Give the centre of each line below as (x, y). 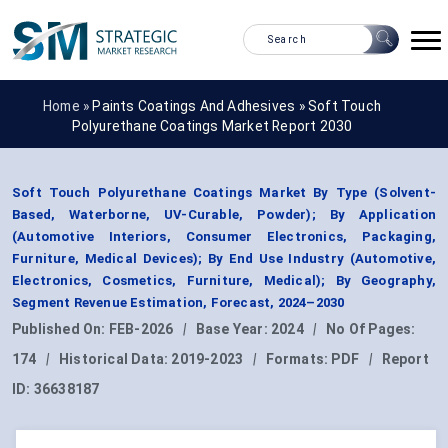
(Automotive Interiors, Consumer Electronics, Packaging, (224, 237)
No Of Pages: (371, 329)
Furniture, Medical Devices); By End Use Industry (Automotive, (224, 259)
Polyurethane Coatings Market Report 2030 (212, 125)
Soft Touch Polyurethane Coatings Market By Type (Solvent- (224, 193)
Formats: (298, 359)
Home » (68, 105)
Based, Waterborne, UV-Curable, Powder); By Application (224, 215)
